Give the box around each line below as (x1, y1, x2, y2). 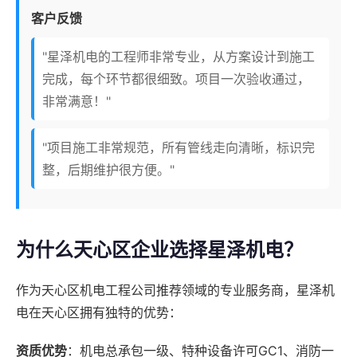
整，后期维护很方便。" (42, 162, 175, 178)
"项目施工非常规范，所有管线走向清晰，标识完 (42, 139, 315, 156)
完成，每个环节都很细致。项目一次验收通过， (42, 71, 310, 88)
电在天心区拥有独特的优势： (16, 304, 182, 321)
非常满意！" (42, 93, 111, 110)
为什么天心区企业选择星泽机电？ (16, 238, 303, 262)
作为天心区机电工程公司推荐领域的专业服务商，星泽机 (16, 282, 335, 299)
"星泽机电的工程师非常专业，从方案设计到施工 (42, 49, 315, 65)
